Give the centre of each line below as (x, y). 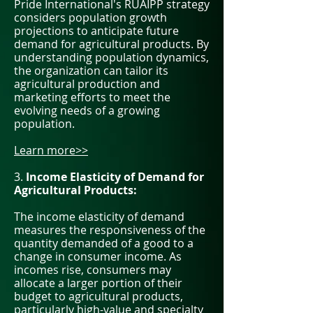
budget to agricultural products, (99, 296)
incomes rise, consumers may (93, 270)
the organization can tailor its (91, 71)
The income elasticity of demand (99, 217)
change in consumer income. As (98, 256)
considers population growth (90, 17)
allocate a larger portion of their (98, 283)
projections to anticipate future (96, 31)
